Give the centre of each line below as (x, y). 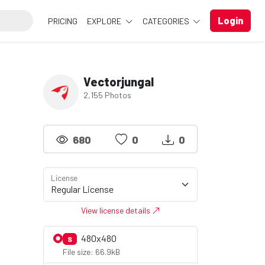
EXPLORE (105, 21)
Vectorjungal (119, 82)
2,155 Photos (107, 95)
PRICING (63, 21)
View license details (116, 210)
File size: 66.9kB (91, 252)
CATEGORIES (167, 21)
